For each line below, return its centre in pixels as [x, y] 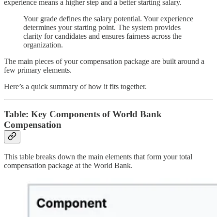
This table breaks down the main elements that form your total [98, 156]
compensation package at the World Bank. [68, 165]
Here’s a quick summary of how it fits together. [75, 87]
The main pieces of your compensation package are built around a [104, 62]
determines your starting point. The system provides [102, 28]
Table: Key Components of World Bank [83, 114]
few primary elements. [38, 70]
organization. [43, 45]
